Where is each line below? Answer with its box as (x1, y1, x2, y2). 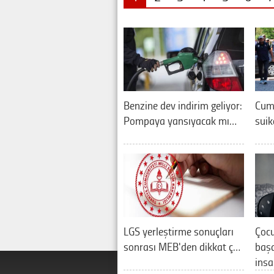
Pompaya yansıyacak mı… (124, 113, 237, 128)
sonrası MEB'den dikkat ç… (124, 239, 240, 254)
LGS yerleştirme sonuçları (124, 223, 234, 239)
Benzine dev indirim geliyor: (124, 97, 242, 113)
